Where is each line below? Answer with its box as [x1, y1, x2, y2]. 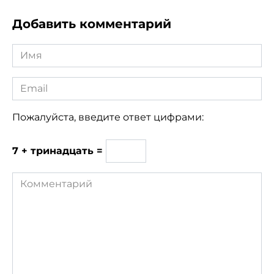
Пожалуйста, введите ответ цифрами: [12, 111, 204, 124]
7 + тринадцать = [12, 145, 106, 157]
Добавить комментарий [12, 17, 171, 32]
